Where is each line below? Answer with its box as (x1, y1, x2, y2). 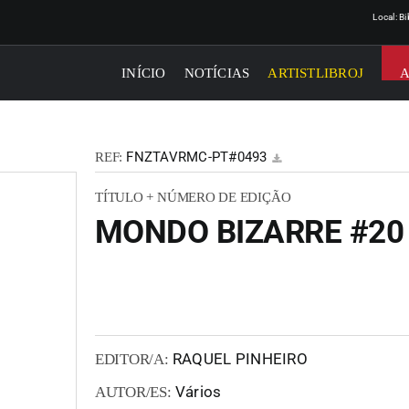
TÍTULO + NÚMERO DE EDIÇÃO (95, 190, 291, 204)
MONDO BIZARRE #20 (95, 214, 404, 251)
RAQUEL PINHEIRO (168, 350, 308, 368)
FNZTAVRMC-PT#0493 (122, 149, 267, 165)
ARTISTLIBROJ (267, 65, 364, 80)
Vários (171, 383, 222, 401)
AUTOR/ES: (95, 383, 172, 401)
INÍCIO (121, 65, 166, 80)
